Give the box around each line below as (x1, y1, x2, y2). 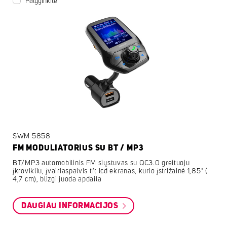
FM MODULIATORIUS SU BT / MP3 (13, 143, 144, 152)
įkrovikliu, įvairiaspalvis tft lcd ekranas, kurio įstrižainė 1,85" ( (13, 167, 208, 175)
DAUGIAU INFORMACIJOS (21, 202, 120, 210)
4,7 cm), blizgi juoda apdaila (13, 175, 102, 183)
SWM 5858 (13, 132, 51, 140)
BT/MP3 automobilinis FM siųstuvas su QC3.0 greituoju (13, 159, 190, 167)
